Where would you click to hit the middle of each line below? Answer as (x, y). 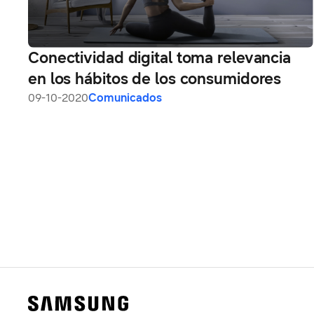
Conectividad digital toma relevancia (160, 57)
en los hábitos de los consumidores (155, 78)
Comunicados (125, 97)
